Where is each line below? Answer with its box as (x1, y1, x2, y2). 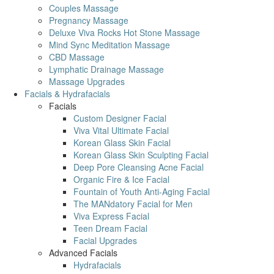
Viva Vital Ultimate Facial (73, 124, 169, 136)
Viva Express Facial (73, 210, 149, 222)
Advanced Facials (49, 246, 117, 259)
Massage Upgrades (49, 75, 125, 87)
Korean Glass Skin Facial (73, 136, 171, 149)
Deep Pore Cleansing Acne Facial (73, 161, 204, 173)
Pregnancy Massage (49, 14, 128, 26)
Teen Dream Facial (73, 222, 147, 234)
